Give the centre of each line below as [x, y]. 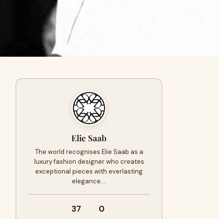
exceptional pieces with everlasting [89, 171]
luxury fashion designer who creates [89, 162]
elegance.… [89, 181]
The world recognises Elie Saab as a [89, 152]
